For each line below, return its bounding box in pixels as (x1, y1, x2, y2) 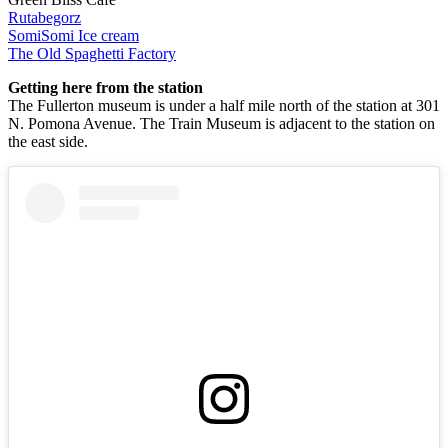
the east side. (8, 132, 88, 150)
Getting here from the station (8, 78, 203, 96)
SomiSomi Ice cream (8, 26, 139, 44)
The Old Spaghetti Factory (8, 44, 176, 62)
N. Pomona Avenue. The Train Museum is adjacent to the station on (8, 114, 435, 132)
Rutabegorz (8, 8, 81, 26)
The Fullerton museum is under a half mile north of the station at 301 (8, 96, 440, 114)
